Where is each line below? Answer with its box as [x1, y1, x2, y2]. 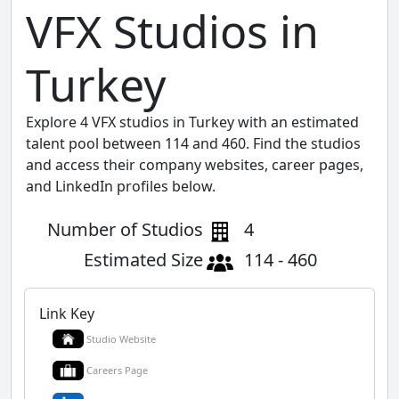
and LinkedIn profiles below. [26, 175, 216, 196]
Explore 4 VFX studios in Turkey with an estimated [26, 111, 359, 132]
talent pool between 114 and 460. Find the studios [26, 133, 361, 153]
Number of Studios [47, 216, 203, 241]
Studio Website [86, 331, 156, 346]
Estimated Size [84, 247, 203, 272]
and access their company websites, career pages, [26, 154, 363, 175]
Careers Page [86, 363, 148, 378]
